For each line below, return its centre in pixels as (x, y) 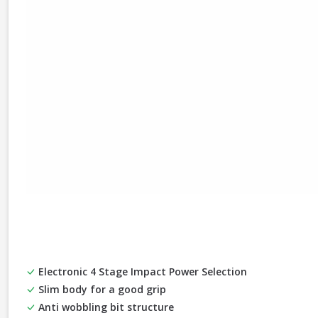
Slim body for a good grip (101, 289)
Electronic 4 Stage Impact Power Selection (141, 271)
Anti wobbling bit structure (105, 307)
